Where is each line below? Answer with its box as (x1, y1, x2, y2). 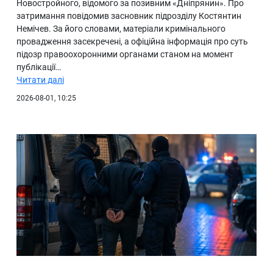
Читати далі (16, 75, 64, 85)
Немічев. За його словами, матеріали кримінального (16, 24, 225, 34)
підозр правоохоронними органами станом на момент (16, 49, 233, 60)
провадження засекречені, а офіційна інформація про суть (16, 37, 248, 47)
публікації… (16, 62, 61, 73)
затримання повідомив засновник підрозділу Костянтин (16, 11, 241, 21)
